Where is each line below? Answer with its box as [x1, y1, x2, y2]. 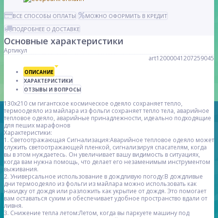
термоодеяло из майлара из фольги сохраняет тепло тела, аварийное [4, 107, 209, 115]
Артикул [4, 46, 27, 55]
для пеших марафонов [4, 121, 70, 130]
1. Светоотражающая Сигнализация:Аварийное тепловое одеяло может [4, 136, 214, 145]
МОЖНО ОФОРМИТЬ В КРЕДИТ [85, 12, 167, 20]
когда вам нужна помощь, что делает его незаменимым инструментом [4, 158, 210, 166]
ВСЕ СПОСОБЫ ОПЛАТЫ [13, 12, 76, 20]
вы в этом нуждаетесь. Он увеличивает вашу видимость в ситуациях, [4, 150, 200, 159]
